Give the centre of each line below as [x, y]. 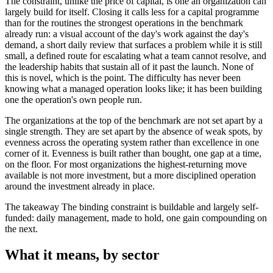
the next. [21, 229]
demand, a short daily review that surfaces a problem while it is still [133, 44]
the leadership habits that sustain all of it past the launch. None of [129, 66]
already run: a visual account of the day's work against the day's [127, 34]
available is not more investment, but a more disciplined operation [130, 175]
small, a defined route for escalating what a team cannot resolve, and [136, 55]
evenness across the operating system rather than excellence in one [132, 142]
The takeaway [32, 207]
